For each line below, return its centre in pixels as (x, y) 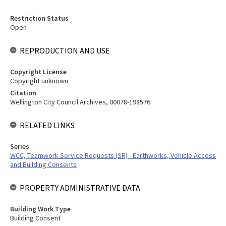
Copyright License (38, 72)
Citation (23, 93)
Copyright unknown (39, 81)
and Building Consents (43, 164)
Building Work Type (40, 209)
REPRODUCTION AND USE (65, 50)
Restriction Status (39, 18)
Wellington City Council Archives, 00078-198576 (80, 102)
